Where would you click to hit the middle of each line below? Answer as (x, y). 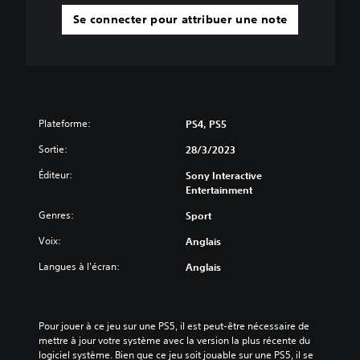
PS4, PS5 (206, 124)
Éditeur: (55, 175)
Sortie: (53, 149)
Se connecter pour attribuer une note (180, 20)
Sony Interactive (224, 176)
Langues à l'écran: (79, 267)
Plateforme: (65, 124)
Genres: (56, 215)
